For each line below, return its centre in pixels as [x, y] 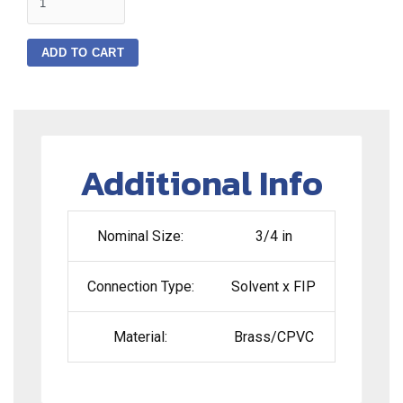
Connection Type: [140, 287]
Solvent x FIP [274, 287]
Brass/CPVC [273, 337]
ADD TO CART [83, 52]
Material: [141, 337]
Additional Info [201, 183]
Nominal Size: [141, 237]
